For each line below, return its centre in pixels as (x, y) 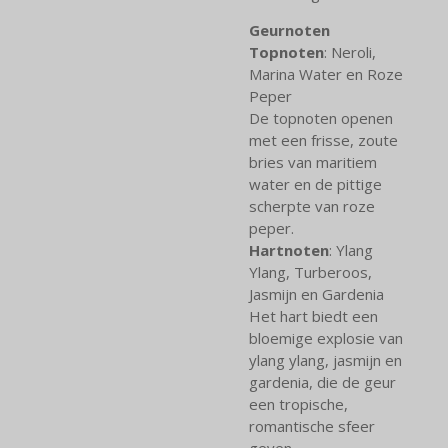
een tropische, (298, 403)
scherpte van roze (312, 205)
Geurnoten (289, 29)
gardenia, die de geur (322, 381)
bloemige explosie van (326, 337)
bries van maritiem (313, 161)
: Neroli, (350, 51)
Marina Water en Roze (326, 73)
